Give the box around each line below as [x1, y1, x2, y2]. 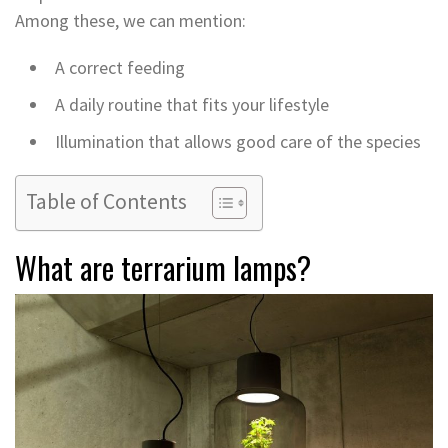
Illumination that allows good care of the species [55, 129, 421, 153]
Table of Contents [26, 187, 187, 215]
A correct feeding [55, 55, 185, 79]
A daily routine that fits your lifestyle [55, 92, 329, 116]
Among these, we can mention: [15, 8, 246, 32]
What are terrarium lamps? [15, 244, 311, 290]
